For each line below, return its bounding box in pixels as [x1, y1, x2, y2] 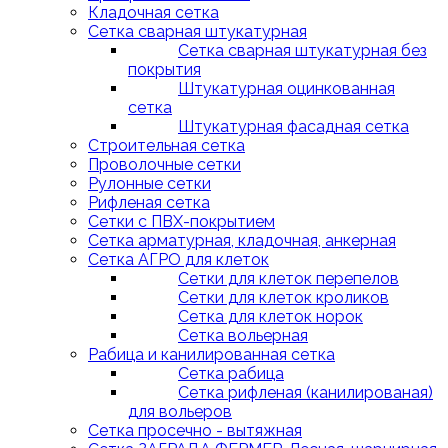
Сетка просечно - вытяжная [88, 421, 302, 440]
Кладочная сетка [88, 3, 219, 22]
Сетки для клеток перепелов [178, 269, 399, 288]
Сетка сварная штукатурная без [178, 41, 427, 60]
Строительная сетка [88, 136, 245, 155]
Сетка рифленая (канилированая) [178, 383, 433, 402]
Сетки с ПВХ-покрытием [88, 212, 275, 231]
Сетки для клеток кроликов [178, 288, 389, 307]
